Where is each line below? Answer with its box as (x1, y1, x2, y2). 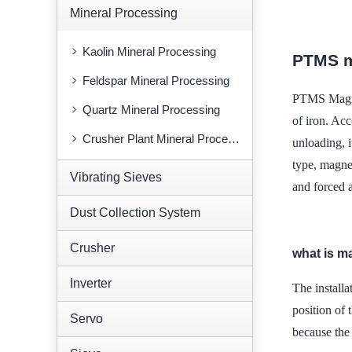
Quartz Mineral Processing (82, 103, 220, 116)
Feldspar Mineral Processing (82, 74, 229, 87)
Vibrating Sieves (70, 170, 162, 184)
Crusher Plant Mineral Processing (82, 132, 228, 145)
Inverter (70, 277, 112, 290)
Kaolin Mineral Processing (82, 45, 216, 58)
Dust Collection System (70, 206, 200, 219)
